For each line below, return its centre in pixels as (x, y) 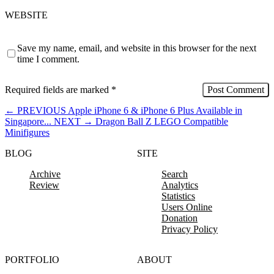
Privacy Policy (190, 229)
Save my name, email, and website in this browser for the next (137, 48)
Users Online (187, 207)
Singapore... (28, 121)
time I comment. (48, 59)
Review (44, 185)
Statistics (178, 196)
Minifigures (27, 132)
